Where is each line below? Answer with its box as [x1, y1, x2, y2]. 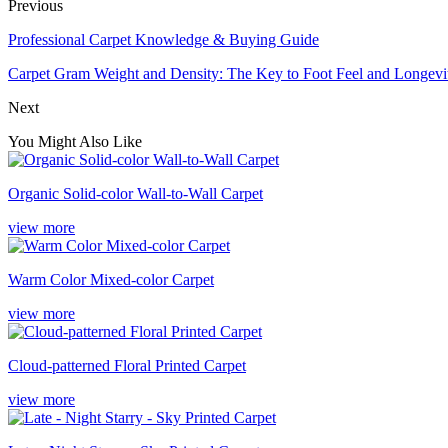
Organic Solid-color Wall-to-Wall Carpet [8, 184, 263, 202]
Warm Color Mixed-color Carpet [8, 270, 214, 288]
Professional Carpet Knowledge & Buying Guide [8, 30, 319, 48]
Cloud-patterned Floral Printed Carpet [8, 356, 246, 374]
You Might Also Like [8, 132, 142, 150]
